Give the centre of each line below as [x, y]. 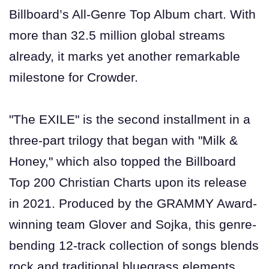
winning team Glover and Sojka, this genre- [133, 224]
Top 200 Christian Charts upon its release [128, 182]
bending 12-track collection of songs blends [134, 245]
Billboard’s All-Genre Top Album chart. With [132, 14]
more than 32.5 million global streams [117, 35]
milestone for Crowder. [74, 77]
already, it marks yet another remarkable [125, 56]
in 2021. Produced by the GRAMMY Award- [133, 203]
